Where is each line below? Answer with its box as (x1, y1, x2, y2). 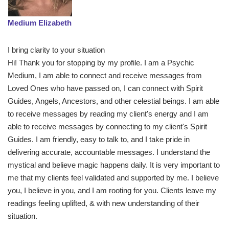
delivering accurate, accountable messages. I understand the (8, 148, 210, 157)
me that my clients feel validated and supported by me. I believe (8, 173, 219, 182)
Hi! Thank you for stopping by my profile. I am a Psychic (8, 58, 194, 67)
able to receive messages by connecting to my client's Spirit (8, 122, 207, 131)
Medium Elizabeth (8, 18, 72, 28)
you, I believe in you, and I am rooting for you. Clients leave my (8, 186, 216, 195)
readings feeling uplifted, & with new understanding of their (8, 199, 199, 208)
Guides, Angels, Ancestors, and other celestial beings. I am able (8, 97, 219, 106)
